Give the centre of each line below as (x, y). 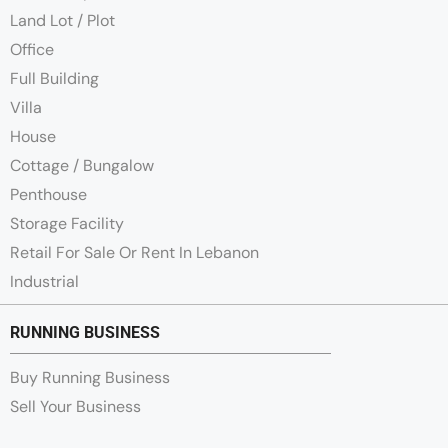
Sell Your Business (75, 407)
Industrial (44, 282)
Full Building (54, 79)
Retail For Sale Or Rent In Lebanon (134, 253)
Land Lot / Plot (62, 21)
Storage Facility (67, 224)
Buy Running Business (90, 378)
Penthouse (48, 195)
